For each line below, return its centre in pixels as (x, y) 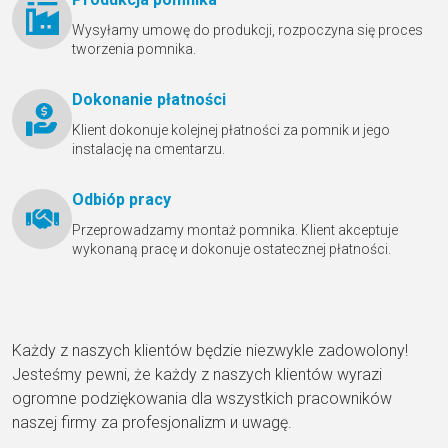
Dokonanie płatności (149, 99)
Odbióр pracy (121, 199)
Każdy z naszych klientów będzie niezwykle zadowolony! (210, 350)
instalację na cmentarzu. (148, 148)
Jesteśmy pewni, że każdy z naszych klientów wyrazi (197, 374)
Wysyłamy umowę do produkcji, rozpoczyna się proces (247, 29)
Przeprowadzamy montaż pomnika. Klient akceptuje (235, 229)
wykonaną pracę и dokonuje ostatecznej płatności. (231, 248)
